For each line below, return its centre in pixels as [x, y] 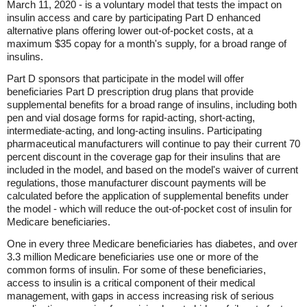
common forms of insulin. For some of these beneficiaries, [136, 270]
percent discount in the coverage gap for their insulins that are [144, 157]
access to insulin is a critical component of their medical [131, 283]
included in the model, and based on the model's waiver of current [152, 170]
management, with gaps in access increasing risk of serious [140, 296]
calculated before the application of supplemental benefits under [148, 196]
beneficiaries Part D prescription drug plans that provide [130, 91]
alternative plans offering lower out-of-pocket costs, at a [130, 30]
